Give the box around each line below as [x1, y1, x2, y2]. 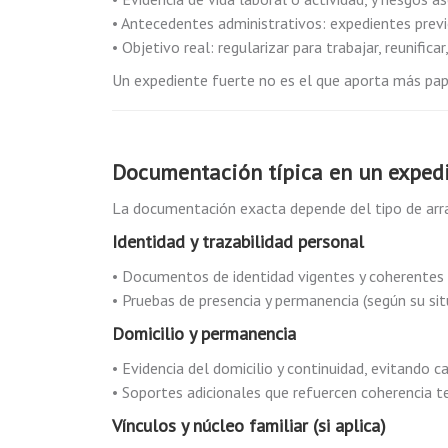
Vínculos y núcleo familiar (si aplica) [112, 414, 386, 437]
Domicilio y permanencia [112, 322, 296, 345]
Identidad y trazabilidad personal [112, 230, 364, 253]
